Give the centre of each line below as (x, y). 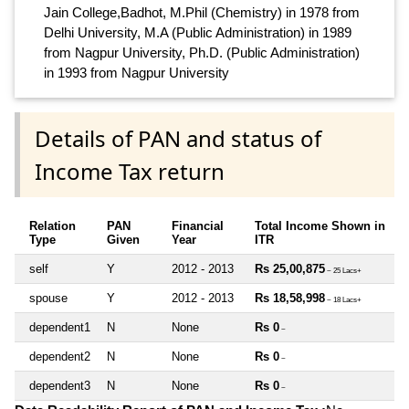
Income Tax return (130, 171)
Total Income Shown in (320, 225)
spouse (48, 298)
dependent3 (60, 385)
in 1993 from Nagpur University (136, 73)
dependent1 (60, 327)
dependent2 (60, 356)
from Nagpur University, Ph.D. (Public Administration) (202, 53)
